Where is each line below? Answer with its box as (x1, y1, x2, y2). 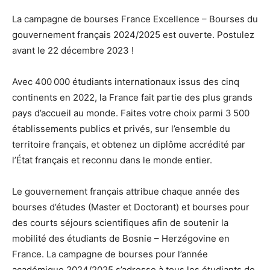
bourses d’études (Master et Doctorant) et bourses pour (12, 201, 250, 213)
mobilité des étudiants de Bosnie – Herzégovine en (12, 233, 230, 245)
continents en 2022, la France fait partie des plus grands (12, 92, 253, 104)
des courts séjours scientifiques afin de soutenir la (12, 217, 228, 229)
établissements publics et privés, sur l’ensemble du (12, 123, 230, 135)
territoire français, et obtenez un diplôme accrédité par (12, 139, 245, 151)
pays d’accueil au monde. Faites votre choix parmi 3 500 (12, 107, 250, 119)
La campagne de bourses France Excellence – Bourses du (12, 13, 258, 25)
